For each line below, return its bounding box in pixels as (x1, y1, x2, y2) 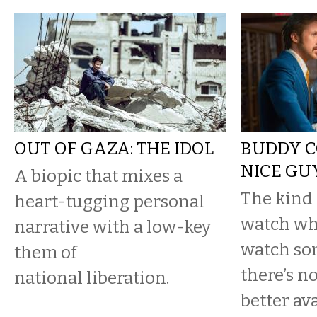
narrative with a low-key (14, 217, 211, 237)
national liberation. (14, 267, 169, 288)
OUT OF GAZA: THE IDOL (14, 138, 214, 158)
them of (14, 242, 76, 263)
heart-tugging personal (14, 191, 204, 212)
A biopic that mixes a (14, 166, 183, 186)
